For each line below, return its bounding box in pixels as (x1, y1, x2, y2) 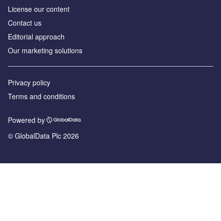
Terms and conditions (8, 91, 75, 101)
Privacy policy (8, 77, 50, 87)
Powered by (8, 114, 45, 125)
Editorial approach (8, 31, 65, 41)
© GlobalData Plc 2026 (8, 131, 79, 141)
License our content (8, 3, 70, 14)
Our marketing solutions (8, 45, 82, 55)
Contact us (8, 17, 41, 28)
